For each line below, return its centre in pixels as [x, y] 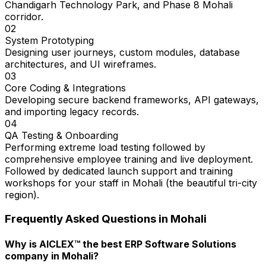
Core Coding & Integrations [65, 88]
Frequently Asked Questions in [88, 218]
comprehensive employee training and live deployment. [129, 159]
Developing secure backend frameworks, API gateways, [132, 100]
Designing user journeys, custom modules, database [122, 53]
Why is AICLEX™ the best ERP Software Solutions [121, 244]
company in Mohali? [52, 256]
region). [22, 195]
